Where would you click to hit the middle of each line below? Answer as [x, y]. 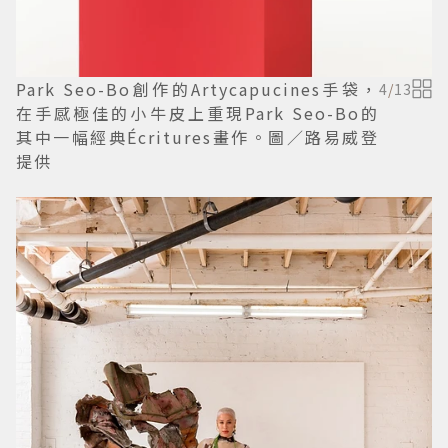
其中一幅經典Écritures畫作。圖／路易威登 [197, 136]
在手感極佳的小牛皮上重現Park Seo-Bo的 [197, 112]
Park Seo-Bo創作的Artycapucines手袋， [197, 88]
